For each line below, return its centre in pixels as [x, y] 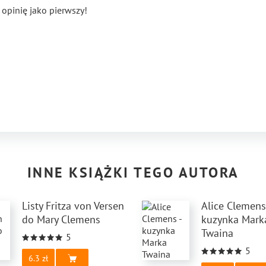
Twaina [217, 233]
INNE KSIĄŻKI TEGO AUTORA [133, 172]
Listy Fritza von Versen [73, 206]
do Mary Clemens [61, 219]
